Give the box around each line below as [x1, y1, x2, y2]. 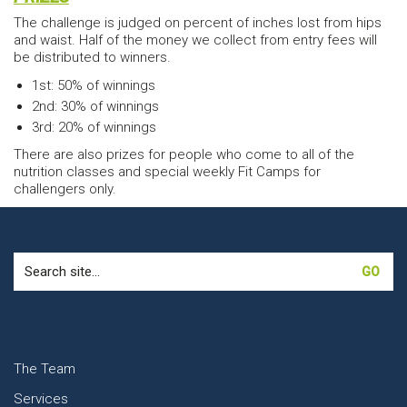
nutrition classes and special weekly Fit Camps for [14, 164, 321, 181]
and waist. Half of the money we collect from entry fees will [14, 32, 377, 49]
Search [13, 251, 55, 268]
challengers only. [14, 181, 116, 198]
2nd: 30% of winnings [32, 97, 159, 114]
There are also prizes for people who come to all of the [14, 146, 354, 164]
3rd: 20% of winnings [32, 118, 156, 135]
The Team [14, 360, 75, 377]
